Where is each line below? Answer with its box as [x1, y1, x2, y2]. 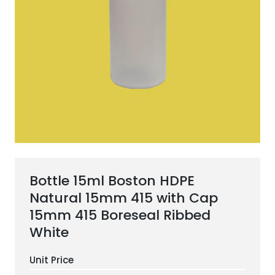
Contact [114, 72, 161, 88]
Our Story [112, 39, 163, 54]
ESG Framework [95, 5, 180, 20]
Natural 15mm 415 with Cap [29, 188, 218, 207]
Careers [115, 106, 160, 122]
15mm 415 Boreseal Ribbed [29, 206, 211, 225]
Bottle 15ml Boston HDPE [29, 171, 195, 190]
